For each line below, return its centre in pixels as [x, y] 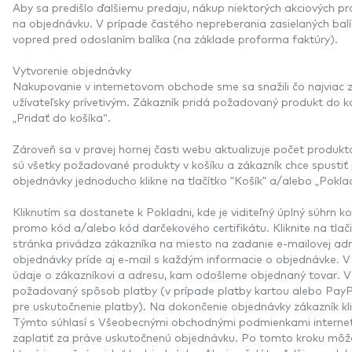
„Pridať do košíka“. [63, 117]
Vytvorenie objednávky [72, 70]
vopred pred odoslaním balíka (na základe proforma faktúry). [175, 38]
